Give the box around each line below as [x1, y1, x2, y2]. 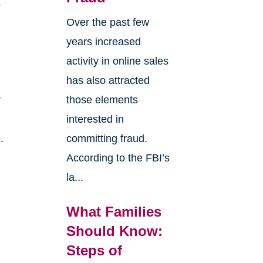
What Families [66, 204, 161, 220]
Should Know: [66, 223, 163, 240]
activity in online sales [66, 55, 168, 68]
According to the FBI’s [66, 152, 170, 164]
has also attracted [66, 75, 150, 87]
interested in [66, 113, 124, 126]
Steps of [66, 242, 122, 259]
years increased [66, 36, 141, 48]
